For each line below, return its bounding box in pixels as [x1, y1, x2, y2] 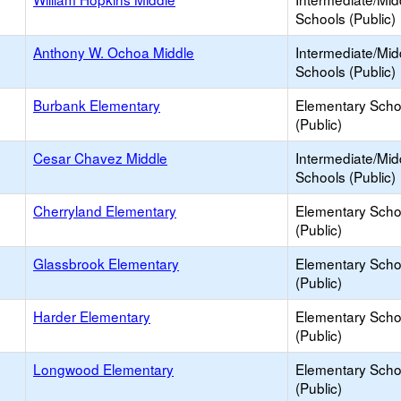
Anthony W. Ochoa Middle [33, 42, 194, 62]
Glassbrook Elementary [33, 253, 179, 273]
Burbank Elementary [33, 95, 160, 115]
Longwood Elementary [33, 359, 174, 379]
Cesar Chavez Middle [33, 148, 167, 167]
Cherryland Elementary [33, 200, 176, 220]
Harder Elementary [33, 306, 150, 326]
